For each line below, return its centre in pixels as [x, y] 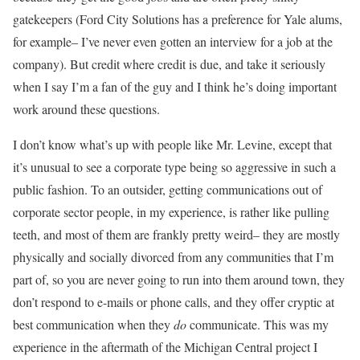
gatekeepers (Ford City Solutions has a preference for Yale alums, [178, 19]
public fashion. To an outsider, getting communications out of [168, 190]
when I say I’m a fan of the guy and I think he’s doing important [175, 87]
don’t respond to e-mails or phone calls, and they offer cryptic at [174, 302]
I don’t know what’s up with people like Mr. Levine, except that [172, 145]
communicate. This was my [258, 325]
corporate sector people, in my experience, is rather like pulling [171, 212]
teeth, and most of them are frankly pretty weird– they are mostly [176, 235]
